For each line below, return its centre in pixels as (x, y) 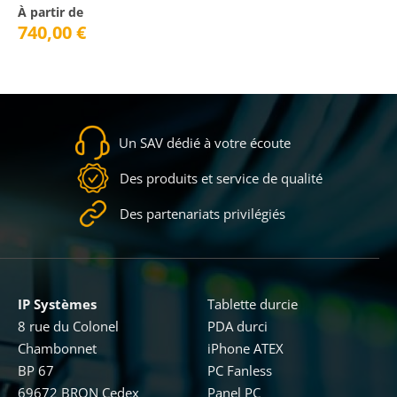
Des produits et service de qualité (221, 178)
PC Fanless (240, 370)
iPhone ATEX (245, 348)
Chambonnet (57, 348)
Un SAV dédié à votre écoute (204, 142)
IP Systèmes (57, 304)
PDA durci (237, 326)
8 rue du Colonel (68, 326)
